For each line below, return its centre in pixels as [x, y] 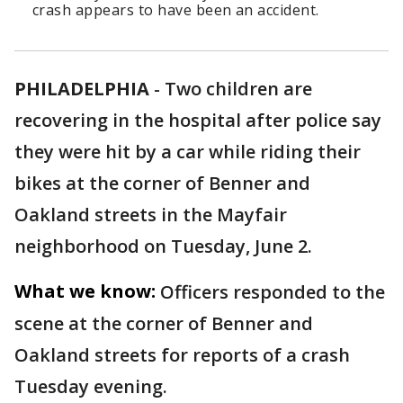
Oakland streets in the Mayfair [151, 215]
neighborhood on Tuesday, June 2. [163, 246]
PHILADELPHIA [82, 89]
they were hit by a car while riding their [188, 152]
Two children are [238, 89]
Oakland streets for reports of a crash [182, 355]
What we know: [85, 291]
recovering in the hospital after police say [198, 120]
